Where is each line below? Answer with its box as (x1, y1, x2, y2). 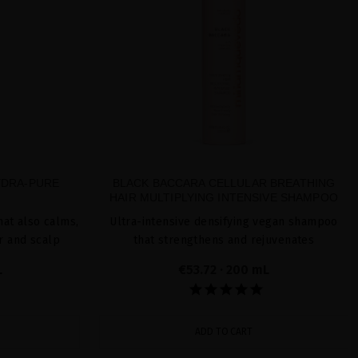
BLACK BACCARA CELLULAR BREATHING (112, 176, 336, 189)
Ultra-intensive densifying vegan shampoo (109, 214, 338, 229)
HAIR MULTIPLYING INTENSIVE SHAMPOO (109, 190, 338, 204)
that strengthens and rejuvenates (133, 233, 315, 247)
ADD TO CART (194, 325, 253, 337)
